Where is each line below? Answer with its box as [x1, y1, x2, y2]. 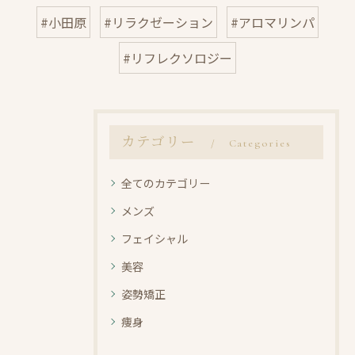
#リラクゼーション [104, 13, 213, 32]
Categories [228, 136, 292, 150]
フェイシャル [121, 231, 188, 246]
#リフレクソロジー [123, 48, 232, 67]
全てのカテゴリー [121, 175, 210, 191]
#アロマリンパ [231, 13, 315, 32]
